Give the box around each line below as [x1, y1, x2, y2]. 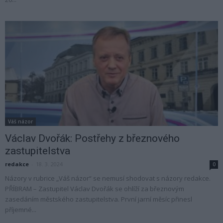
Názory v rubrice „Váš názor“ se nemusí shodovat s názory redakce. [5, 174, 211, 183]
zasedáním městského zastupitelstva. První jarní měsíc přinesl [5, 195, 192, 204]
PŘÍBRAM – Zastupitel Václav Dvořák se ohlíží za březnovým [5, 184, 186, 194]
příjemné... [5, 205, 36, 215]
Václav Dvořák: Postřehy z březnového [5, 132, 180, 145]
